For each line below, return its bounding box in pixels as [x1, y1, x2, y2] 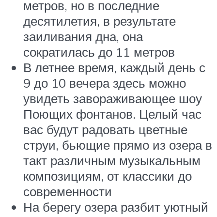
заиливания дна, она [23, 29, 143, 45]
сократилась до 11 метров [23, 44, 175, 60]
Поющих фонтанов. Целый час [23, 106, 201, 122]
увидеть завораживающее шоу [23, 91, 202, 107]
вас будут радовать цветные [23, 122, 187, 138]
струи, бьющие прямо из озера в [23, 137, 212, 153]
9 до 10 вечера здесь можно [23, 75, 186, 91]
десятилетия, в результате [23, 13, 176, 29]
